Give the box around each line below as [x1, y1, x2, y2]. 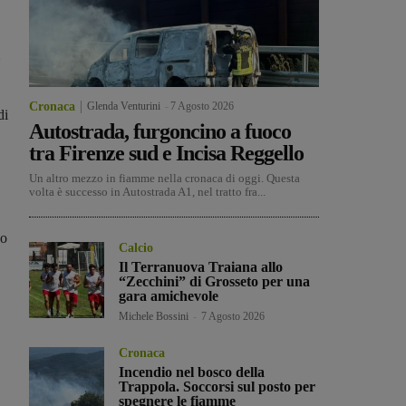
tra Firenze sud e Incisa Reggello [29, 141, 304, 166]
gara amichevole [119, 288, 219, 304]
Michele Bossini [119, 310, 189, 324]
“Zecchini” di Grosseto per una [119, 274, 311, 290]
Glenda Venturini [87, 100, 160, 113]
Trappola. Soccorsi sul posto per [119, 379, 316, 395]
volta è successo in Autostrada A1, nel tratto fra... [29, 185, 266, 199]
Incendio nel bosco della [119, 364, 266, 381]
